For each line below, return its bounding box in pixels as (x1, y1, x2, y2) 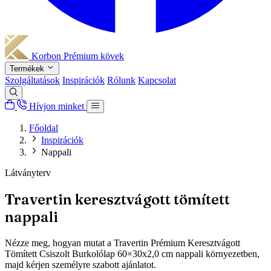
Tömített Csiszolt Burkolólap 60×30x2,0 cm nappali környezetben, (5, 248, 260, 259)
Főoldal (29, 122, 58, 133)
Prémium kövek (64, 51, 124, 61)
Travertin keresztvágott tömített (5, 190, 230, 208)
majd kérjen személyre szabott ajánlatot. (5, 259, 156, 270)
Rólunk (107, 75, 135, 86)
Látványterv (5, 167, 51, 178)
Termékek (10, 64, 47, 74)
